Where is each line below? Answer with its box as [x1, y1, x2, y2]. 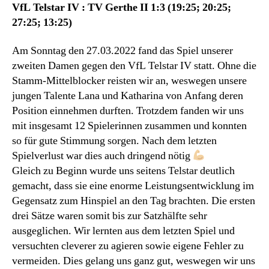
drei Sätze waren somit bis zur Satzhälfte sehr [12, 209, 207, 223]
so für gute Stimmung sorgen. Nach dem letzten [12, 134, 217, 148]
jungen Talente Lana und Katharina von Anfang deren [12, 89, 243, 103]
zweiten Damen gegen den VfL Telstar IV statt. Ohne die [12, 59, 256, 73]
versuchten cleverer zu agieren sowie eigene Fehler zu [12, 239, 244, 253]
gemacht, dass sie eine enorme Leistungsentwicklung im [12, 179, 254, 193]
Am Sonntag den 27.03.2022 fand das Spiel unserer [12, 44, 233, 58]
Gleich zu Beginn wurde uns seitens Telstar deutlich [12, 164, 235, 178]
